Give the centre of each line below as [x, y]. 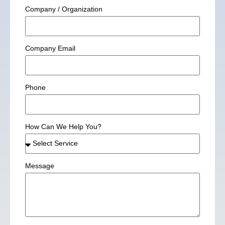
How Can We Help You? [63, 126]
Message [40, 165]
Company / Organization [64, 9]
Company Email [50, 48]
